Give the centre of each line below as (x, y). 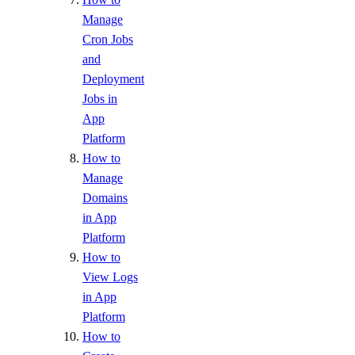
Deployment (113, 79)
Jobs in (100, 99)
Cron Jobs (108, 40)
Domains (105, 198)
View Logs (110, 277)
